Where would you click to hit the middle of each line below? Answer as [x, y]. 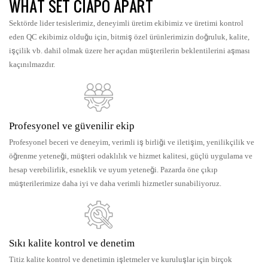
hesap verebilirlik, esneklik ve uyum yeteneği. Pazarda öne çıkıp [113, 170]
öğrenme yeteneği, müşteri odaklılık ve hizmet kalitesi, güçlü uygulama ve [131, 156]
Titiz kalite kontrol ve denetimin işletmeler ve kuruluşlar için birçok [121, 260]
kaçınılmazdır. [32, 65]
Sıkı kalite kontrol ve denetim [72, 243]
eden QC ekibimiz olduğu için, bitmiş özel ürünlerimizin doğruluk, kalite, [129, 37]
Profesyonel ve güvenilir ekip [72, 126]
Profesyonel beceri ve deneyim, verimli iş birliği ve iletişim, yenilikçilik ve [132, 142]
